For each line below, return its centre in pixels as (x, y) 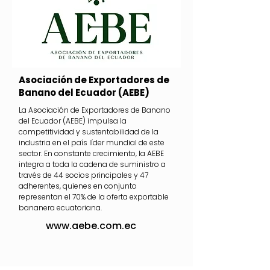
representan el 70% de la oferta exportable (94, 197)
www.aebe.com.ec (91, 226)
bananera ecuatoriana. (60, 208)
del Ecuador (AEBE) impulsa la (73, 121)
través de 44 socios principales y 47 (83, 175)
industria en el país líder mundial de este (92, 143)
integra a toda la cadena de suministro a (92, 164)
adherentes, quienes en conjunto (78, 186)
